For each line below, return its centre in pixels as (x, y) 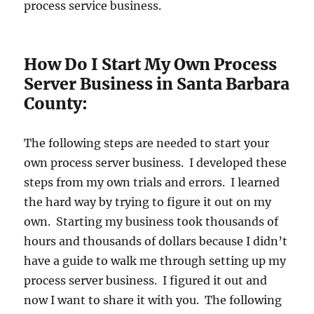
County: (56, 104)
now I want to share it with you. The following (153, 300)
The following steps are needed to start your (147, 143)
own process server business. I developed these (156, 163)
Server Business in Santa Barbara (157, 84)
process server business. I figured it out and (146, 281)
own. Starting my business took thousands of (151, 222)
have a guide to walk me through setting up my (155, 261)
